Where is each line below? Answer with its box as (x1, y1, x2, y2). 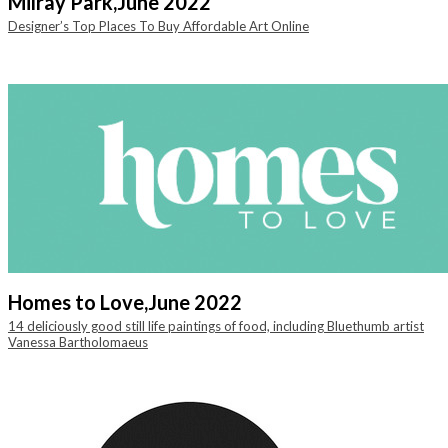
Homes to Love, (8, 290, 148, 314)
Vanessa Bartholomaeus (8, 334, 148, 350)
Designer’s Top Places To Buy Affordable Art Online (8, 18, 309, 34)
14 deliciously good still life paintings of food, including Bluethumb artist (8, 318, 424, 334)
